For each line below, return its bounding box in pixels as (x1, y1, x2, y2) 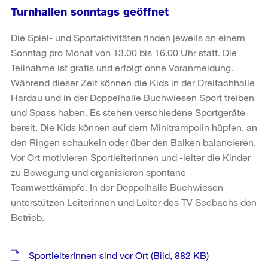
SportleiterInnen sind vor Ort (29, 249, 148, 261)
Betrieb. (11, 211, 44, 223)
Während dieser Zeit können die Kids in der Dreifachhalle (11, 76, 255, 88)
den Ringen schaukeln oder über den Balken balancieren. (11, 136, 256, 148)
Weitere (10, 242, 56, 257)
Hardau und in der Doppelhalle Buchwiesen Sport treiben (11, 91, 254, 103)
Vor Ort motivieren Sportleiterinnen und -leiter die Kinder (11, 151, 251, 163)
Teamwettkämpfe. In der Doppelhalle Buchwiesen (11, 181, 223, 193)
